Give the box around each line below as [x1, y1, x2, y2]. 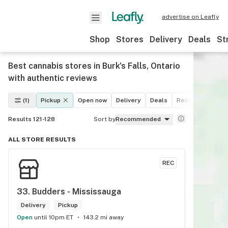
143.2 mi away [83, 214, 124, 221]
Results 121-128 [8, 116, 55, 123]
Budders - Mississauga [32, 187, 121, 196]
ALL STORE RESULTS [8, 136, 76, 143]
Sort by [94, 116, 116, 123]
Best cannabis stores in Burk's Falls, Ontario [8, 61, 180, 71]
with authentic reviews [8, 73, 97, 83]
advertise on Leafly [162, 13, 219, 20]
